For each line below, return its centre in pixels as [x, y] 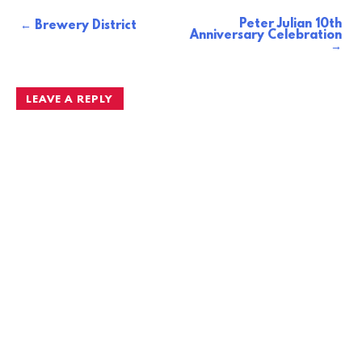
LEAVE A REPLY [70, 99]
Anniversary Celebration [266, 36]
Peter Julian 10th [290, 24]
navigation [48, 49]
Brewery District [86, 26]
